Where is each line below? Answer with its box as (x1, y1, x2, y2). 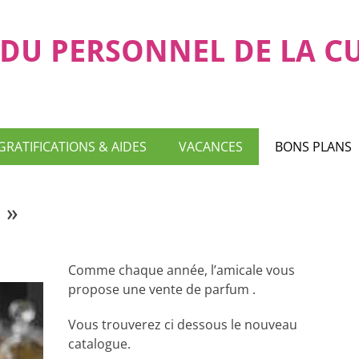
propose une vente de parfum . (68, 280, 256, 298)
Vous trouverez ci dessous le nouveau (68, 316, 298, 333)
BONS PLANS (275, 138, 352, 155)
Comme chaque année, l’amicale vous (68, 261, 296, 279)
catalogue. (68, 335, 131, 353)
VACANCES (179, 138, 243, 155)
